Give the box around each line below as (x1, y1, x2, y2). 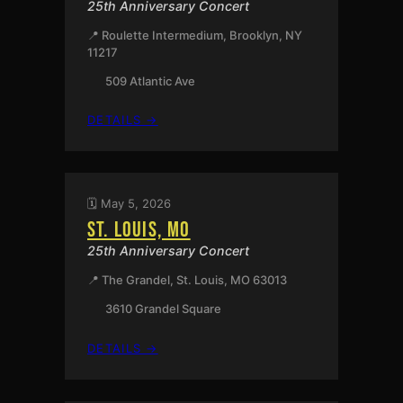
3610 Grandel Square (104, 301, 221, 317)
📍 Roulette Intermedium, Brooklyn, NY (87, 27, 302, 42)
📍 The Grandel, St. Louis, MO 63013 (87, 273, 287, 288)
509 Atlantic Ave (104, 73, 195, 88)
